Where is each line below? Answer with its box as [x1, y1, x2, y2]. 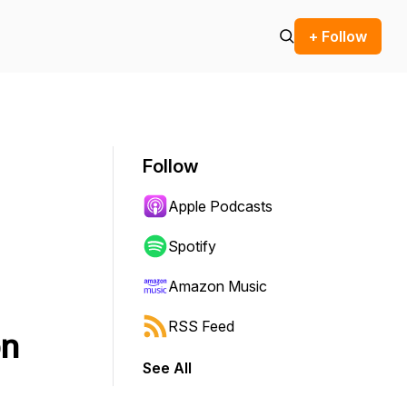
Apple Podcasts [168, 197, 273, 215]
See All [143, 359, 192, 377]
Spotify [168, 237, 216, 255]
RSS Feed [168, 317, 234, 335]
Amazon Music [168, 277, 267, 295]
